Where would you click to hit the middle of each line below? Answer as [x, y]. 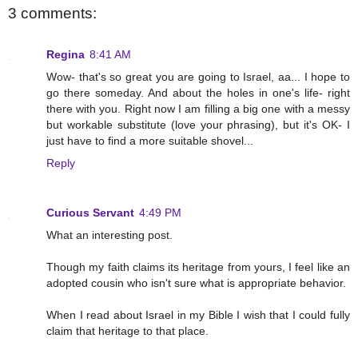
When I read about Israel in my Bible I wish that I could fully [198, 315]
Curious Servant [90, 213]
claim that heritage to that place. [127, 331]
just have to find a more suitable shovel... [150, 141]
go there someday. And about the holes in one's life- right [198, 93]
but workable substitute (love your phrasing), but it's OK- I [198, 125]
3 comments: [52, 13]
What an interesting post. [109, 235]
